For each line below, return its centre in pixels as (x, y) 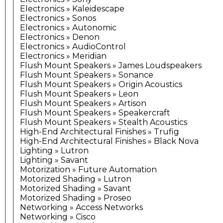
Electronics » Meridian (63, 56)
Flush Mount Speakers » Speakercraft (95, 113)
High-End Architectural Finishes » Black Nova (109, 141)
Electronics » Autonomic (68, 28)
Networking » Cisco (58, 217)
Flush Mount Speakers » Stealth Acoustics (104, 122)
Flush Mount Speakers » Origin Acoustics (101, 85)
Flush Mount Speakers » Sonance (87, 75)
